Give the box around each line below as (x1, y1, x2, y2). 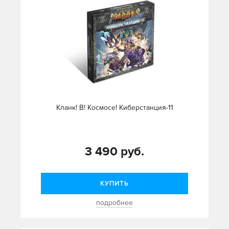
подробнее (96, 198, 133, 208)
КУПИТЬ (100, 179, 129, 188)
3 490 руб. (85, 144, 144, 159)
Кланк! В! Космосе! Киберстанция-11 (56, 103, 173, 112)
